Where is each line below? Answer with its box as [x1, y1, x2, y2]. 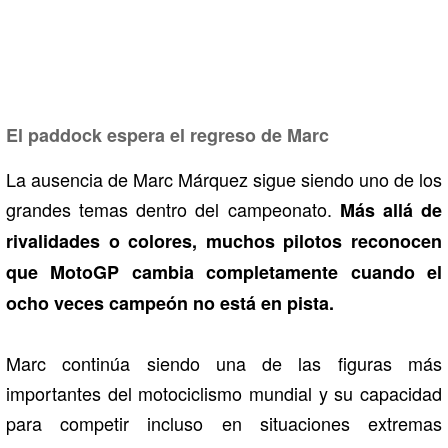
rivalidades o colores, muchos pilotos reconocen [6, 227, 442, 254]
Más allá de [339, 196, 443, 223]
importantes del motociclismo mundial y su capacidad [6, 379, 442, 406]
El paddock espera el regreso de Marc [6, 121, 329, 148]
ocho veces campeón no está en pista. [6, 289, 334, 316]
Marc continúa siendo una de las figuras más [6, 349, 442, 376]
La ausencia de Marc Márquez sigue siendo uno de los [6, 165, 442, 192]
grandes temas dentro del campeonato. [6, 195, 340, 222]
